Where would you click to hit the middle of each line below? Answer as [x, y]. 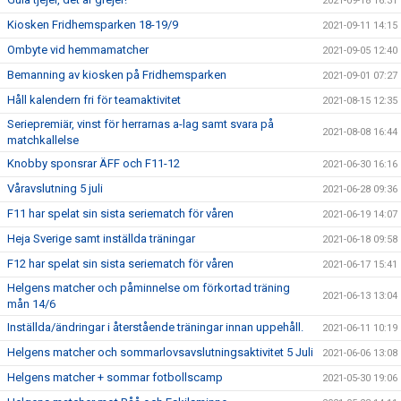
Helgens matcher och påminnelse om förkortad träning [149, 288]
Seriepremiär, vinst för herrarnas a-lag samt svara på [141, 124]
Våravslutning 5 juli [55, 188]
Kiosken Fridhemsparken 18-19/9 [93, 25]
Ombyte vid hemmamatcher [78, 50]
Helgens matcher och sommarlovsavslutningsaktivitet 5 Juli [160, 352]
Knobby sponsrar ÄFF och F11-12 [94, 163]
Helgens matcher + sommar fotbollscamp [115, 377]
